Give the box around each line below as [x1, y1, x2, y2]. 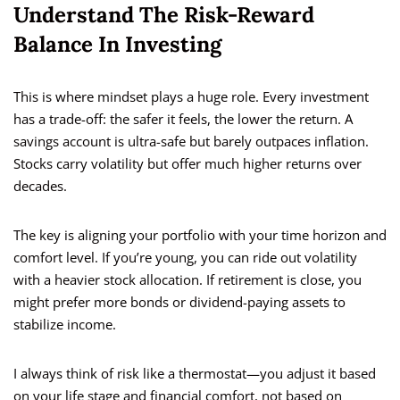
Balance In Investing [13, 30, 221, 59]
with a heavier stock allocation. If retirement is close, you [13, 271, 362, 289]
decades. [13, 177, 67, 196]
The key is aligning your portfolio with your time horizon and [13, 226, 387, 245]
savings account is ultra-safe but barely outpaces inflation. [13, 132, 369, 151]
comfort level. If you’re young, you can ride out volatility [13, 248, 357, 267]
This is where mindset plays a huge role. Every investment [13, 87, 369, 106]
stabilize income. [13, 315, 116, 334]
